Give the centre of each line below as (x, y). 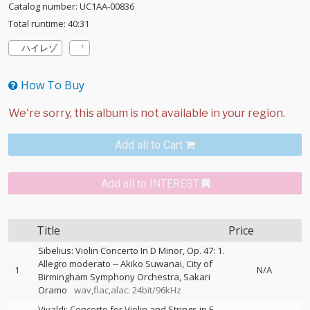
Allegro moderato (74, 264)
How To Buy (51, 85)
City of (199, 264)
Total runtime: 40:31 (49, 24)
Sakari (197, 277)
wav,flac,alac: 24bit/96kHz (125, 290)
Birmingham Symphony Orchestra (109, 277)
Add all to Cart (149, 145)
